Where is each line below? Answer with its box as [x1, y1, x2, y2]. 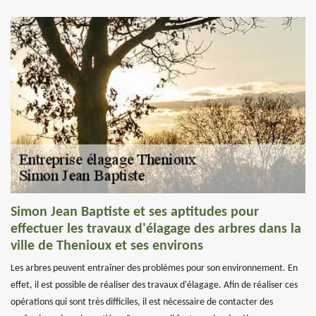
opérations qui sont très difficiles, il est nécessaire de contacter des [11, 297, 273, 308]
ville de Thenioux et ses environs [11, 239, 203, 253]
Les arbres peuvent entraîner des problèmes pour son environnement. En [11, 263, 298, 274]
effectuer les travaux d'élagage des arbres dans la [11, 222, 301, 236]
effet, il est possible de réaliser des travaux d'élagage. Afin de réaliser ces [11, 280, 298, 291]
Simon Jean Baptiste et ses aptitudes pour [11, 205, 259, 219]
